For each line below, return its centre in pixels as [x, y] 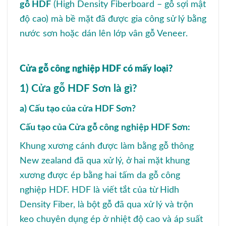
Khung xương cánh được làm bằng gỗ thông [107, 146]
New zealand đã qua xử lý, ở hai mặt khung [105, 161]
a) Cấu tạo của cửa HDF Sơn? [78, 109]
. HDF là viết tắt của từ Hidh [123, 190]
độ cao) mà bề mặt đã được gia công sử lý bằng [113, 19]
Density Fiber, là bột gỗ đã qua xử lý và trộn [106, 205]
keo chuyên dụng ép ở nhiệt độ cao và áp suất [111, 219]
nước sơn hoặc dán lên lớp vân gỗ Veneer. [104, 34]
